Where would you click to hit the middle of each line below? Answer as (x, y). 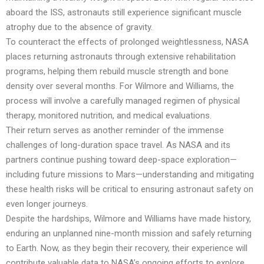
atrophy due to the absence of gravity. (79, 27)
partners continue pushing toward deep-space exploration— (121, 159)
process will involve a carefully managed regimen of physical (123, 100)
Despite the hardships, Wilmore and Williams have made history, (128, 218)
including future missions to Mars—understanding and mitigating (130, 174)
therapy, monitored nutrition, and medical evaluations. (109, 115)
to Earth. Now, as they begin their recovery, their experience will (127, 248)
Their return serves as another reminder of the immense (115, 130)
